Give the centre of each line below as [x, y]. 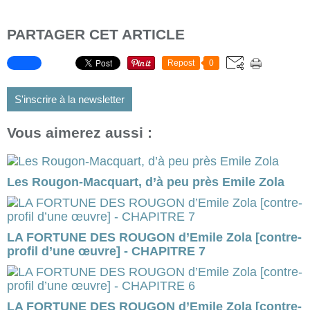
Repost [181, 63]
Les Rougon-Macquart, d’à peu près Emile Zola [146, 182]
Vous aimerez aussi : [80, 133]
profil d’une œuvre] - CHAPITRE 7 [106, 252]
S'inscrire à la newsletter [70, 100]
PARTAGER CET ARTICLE [96, 35]
